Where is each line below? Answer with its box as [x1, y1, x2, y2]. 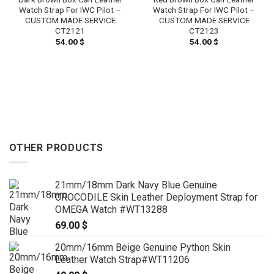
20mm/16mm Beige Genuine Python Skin [55, 242, 231, 254]
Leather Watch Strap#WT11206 [55, 254, 190, 266]
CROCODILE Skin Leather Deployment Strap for [55, 191, 257, 204]
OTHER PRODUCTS [9, 141, 104, 154]
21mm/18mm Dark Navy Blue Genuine [55, 179, 217, 191]
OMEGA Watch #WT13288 [55, 204, 168, 216]
